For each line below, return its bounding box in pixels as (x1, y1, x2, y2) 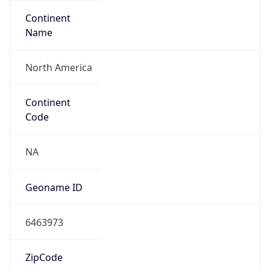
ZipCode (25, 251, 63, 265)
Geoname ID (25, 180, 83, 194)
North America (25, 60, 92, 74)
